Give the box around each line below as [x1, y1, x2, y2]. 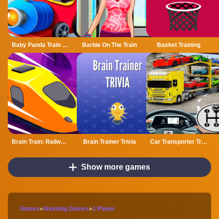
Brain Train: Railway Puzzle [61, 138, 66, 145]
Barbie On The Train [82, 41, 137, 48]
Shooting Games [43, 205, 89, 212]
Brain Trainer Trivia [83, 138, 136, 145]
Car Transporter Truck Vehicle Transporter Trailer [201, 138, 207, 145]
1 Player [92, 205, 115, 212]
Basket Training [156, 41, 200, 48]
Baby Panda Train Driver [62, 41, 68, 48]
